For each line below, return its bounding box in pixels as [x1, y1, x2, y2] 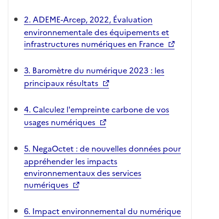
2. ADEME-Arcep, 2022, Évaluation [24, 14, 153, 25]
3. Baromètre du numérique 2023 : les [24, 65, 164, 76]
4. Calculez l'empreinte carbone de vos [24, 104, 169, 115]
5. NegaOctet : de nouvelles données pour [24, 143, 181, 154]
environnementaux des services [24, 167, 141, 179]
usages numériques [24, 116, 95, 128]
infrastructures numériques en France [24, 38, 164, 50]
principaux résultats [24, 77, 98, 89]
